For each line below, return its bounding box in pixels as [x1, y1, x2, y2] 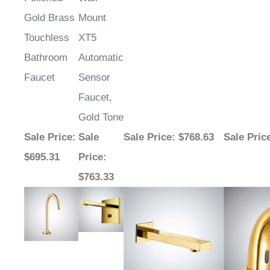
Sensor [78, 72, 110, 84]
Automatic [78, 52, 124, 64]
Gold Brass [24, 12, 75, 24]
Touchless [24, 32, 69, 44]
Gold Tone [78, 111, 124, 124]
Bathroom [24, 52, 67, 64]
